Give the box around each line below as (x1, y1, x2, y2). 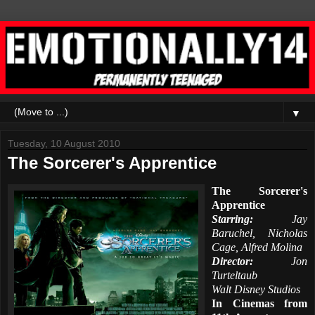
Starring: (212, 212, 292, 225)
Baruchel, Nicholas (212, 226, 307, 239)
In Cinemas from (212, 297, 307, 309)
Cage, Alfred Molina (212, 240, 302, 253)
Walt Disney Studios (212, 283, 300, 295)
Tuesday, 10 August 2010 (8, 138, 120, 150)
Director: (212, 255, 291, 267)
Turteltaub (212, 269, 257, 281)
